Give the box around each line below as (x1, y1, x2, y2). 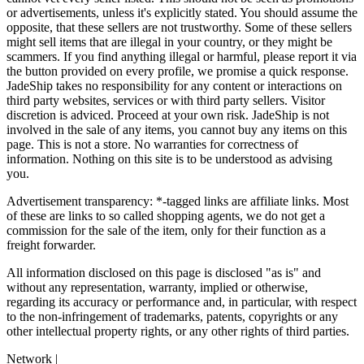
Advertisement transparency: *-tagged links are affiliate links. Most (6, 193, 349, 208)
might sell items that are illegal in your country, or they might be (6, 34, 332, 49)
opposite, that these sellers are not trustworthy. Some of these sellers (6, 19, 352, 34)
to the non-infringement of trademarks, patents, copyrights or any (6, 309, 338, 323)
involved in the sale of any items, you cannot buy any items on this (6, 122, 347, 136)
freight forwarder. (6, 237, 96, 252)
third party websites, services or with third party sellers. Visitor (6, 93, 325, 107)
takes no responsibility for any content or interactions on (53, 78, 342, 93)
